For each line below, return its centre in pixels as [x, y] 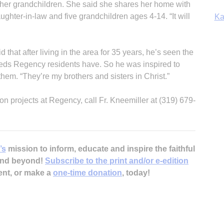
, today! [136, 172]
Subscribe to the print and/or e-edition [117, 160]
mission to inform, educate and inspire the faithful [100, 148]
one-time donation [87, 172]
